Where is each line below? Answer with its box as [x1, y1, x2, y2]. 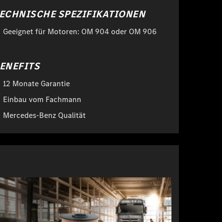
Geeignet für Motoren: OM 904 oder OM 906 [3, 26, 157, 37]
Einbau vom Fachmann [3, 94, 81, 105]
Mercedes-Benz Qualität [3, 110, 86, 120]
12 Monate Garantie [3, 78, 70, 89]
